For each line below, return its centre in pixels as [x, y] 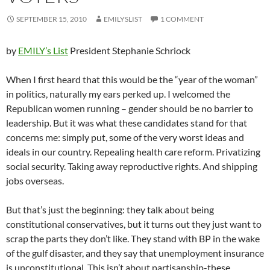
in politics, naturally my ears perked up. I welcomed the [118, 94]
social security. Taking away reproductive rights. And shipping [132, 166]
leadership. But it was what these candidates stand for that [127, 123]
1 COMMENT [182, 19]
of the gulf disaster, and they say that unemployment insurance [135, 253]
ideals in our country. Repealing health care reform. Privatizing [133, 152]
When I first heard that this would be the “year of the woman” [132, 80]
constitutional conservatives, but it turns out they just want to [134, 224]
